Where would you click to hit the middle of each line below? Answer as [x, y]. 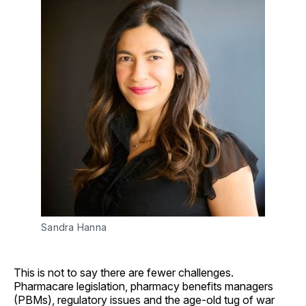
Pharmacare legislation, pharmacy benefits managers [143, 287]
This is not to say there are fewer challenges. [124, 273]
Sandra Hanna [74, 227]
